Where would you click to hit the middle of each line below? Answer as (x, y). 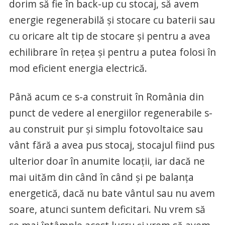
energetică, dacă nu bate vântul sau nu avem (112, 193)
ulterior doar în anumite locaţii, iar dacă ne (107, 161)
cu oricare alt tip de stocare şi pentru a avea (109, 36)
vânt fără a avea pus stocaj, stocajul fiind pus (111, 145)
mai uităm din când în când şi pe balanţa (101, 177)
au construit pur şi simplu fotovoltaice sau (106, 129)
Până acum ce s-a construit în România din (106, 96)
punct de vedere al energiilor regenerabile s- (110, 113)
